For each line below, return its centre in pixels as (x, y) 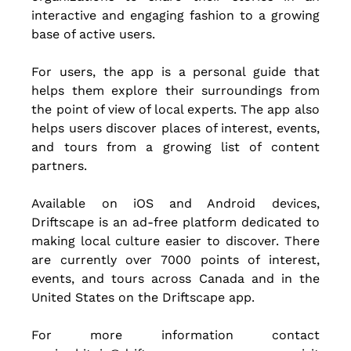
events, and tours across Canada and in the (175, 279)
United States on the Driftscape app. (145, 298)
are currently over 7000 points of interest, (175, 260)
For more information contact (175, 335)
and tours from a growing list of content (175, 147)
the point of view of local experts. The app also (175, 110)
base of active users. (94, 34)
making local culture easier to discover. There (175, 241)
